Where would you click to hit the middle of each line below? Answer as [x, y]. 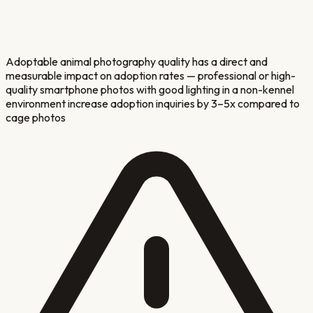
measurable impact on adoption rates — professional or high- [151, 75]
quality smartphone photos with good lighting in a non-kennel [150, 89]
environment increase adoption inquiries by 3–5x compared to [153, 103]
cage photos [36, 117]
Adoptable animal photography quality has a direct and [137, 61]
